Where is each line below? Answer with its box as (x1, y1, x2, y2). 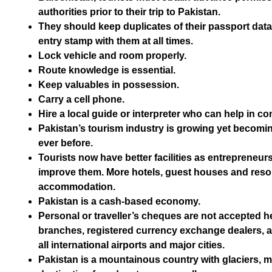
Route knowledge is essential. (38, 65, 175, 75)
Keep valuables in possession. (38, 80, 179, 90)
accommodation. (38, 182, 115, 192)
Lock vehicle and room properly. (38, 50, 186, 61)
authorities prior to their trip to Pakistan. (38, 7, 220, 17)
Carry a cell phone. (38, 94, 124, 104)
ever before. (38, 138, 93, 148)
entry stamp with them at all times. (38, 36, 193, 46)
